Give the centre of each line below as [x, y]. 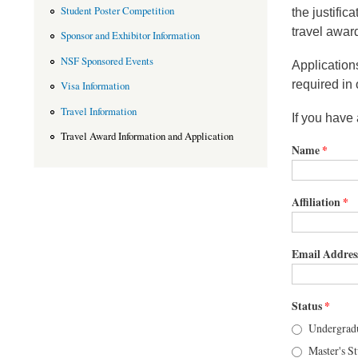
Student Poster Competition [117, 10]
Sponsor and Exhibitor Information [130, 36]
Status [308, 305]
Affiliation [317, 201]
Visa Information [95, 86]
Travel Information [98, 111]
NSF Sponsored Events [107, 61]
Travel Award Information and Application [147, 137]
